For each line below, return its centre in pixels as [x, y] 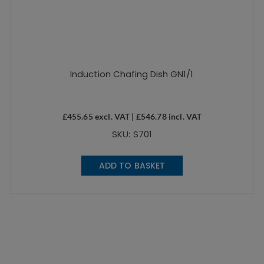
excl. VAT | [114, 116]
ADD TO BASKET [132, 165]
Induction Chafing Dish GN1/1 [132, 74]
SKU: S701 [132, 134]
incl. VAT [184, 116]
